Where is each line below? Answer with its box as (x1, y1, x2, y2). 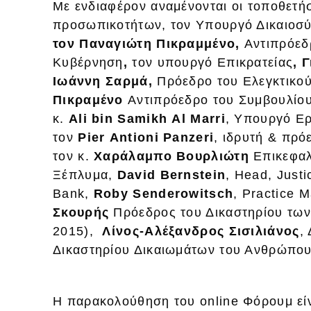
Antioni (109, 130, 159, 144)
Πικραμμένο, (156, 36, 240, 51)
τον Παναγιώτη (53, 36, 152, 51)
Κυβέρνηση (53, 55, 124, 69)
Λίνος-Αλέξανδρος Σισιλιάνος (102, 224, 300, 238)
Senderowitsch (133, 186, 234, 201)
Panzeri (163, 130, 215, 144)
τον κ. (53, 149, 94, 163)
